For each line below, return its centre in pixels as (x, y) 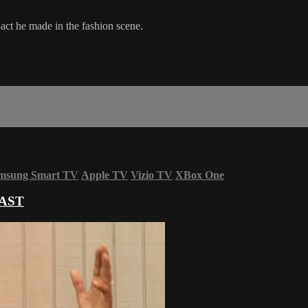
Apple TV (104, 175)
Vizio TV (152, 175)
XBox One (200, 175)
